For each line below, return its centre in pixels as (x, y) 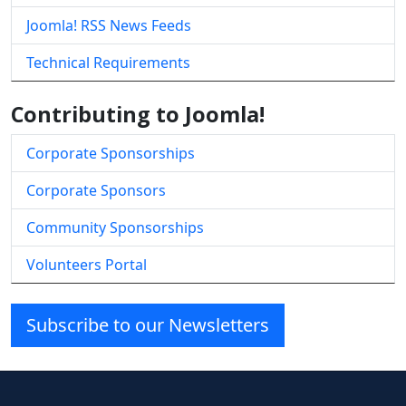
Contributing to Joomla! (138, 115)
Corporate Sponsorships (111, 154)
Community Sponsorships (115, 228)
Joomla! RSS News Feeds (109, 26)
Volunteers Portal (87, 265)
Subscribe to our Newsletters (148, 325)
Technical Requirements (108, 63)
